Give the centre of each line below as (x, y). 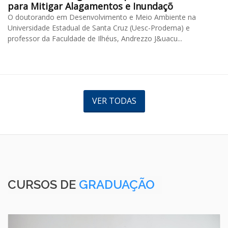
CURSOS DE (43, 184)
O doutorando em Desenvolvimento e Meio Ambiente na (102, 17)
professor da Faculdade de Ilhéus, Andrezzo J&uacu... (95, 38)
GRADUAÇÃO (117, 184)
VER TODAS (114, 101)
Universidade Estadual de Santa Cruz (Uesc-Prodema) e (99, 27)
